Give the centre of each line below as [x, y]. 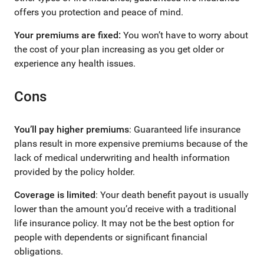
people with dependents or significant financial [111, 237]
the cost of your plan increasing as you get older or [119, 49]
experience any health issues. [76, 63]
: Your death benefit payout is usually [172, 195]
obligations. [39, 251]
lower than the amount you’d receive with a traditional [125, 209]
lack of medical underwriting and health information [122, 158]
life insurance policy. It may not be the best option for [124, 223]
